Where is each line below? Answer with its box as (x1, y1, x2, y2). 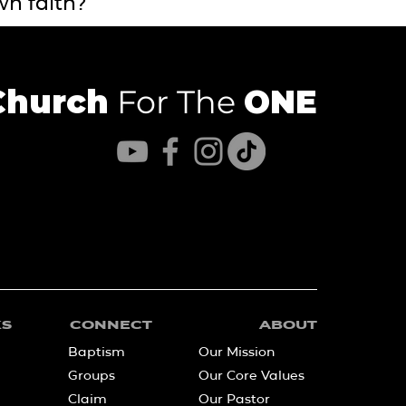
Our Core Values (198, 367, 304, 383)
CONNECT (70, 317, 152, 332)
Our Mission (198, 343, 275, 360)
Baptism (68, 343, 125, 360)
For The (109, 82, 244, 121)
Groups (68, 367, 115, 383)
